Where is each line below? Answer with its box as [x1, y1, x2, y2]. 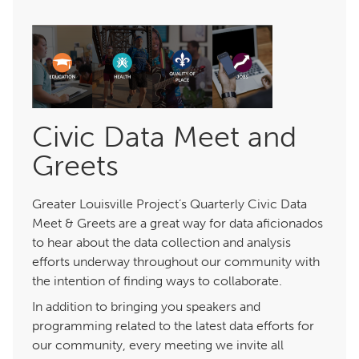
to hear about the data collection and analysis [32, 235, 291, 251]
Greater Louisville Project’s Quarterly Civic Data [32, 196, 307, 212]
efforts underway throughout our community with [32, 254, 320, 270]
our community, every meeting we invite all [32, 337, 284, 353]
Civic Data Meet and [32, 119, 296, 155]
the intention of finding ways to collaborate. [32, 273, 282, 289]
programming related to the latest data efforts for [32, 318, 314, 334]
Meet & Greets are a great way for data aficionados [32, 216, 323, 232]
